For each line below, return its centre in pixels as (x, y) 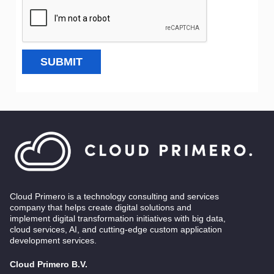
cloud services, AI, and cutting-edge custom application (116, 229)
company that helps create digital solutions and (101, 207)
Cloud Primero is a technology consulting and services (114, 196)
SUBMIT (61, 61)
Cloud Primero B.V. (49, 264)
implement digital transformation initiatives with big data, (118, 218)
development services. (53, 240)
